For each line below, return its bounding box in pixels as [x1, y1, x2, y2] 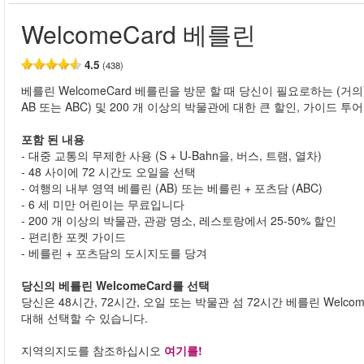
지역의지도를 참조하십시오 [21, 342, 164, 358]
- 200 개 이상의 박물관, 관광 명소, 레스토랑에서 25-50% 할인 [21, 212, 336, 228]
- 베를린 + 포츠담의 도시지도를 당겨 [21, 245, 207, 261]
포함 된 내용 [21, 131, 84, 147]
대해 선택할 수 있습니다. [21, 310, 148, 326]
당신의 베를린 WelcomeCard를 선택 [21, 277, 210, 293]
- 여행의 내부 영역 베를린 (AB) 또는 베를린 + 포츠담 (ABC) [21, 180, 323, 196]
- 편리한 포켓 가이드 [21, 228, 126, 245]
